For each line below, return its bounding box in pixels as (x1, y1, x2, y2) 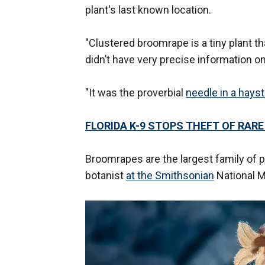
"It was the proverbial (85, 86, 186, 99)
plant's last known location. (85, 4, 211, 17)
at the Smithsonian (126, 169, 214, 182)
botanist (85, 169, 126, 182)
